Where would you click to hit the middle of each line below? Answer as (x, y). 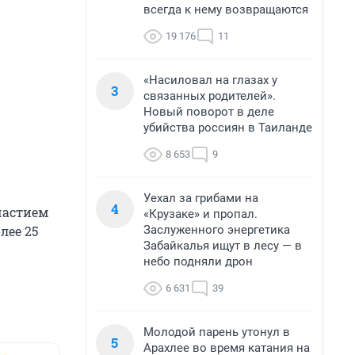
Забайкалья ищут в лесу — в (223, 246)
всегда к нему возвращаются (226, 10)
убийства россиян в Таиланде (228, 128)
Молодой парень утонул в (217, 332)
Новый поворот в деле (209, 112)
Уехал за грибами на (201, 198)
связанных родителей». (210, 96)
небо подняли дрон (198, 261)
